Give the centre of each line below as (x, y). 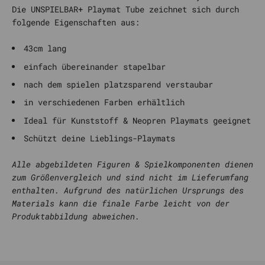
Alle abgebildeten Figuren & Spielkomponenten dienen (132, 164)
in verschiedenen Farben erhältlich (104, 102)
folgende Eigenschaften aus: (76, 22)
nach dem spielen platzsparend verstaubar (118, 84)
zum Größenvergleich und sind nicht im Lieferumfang (130, 177)
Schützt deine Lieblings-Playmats (99, 138)
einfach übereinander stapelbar (95, 66)
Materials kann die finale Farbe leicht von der (121, 203)
